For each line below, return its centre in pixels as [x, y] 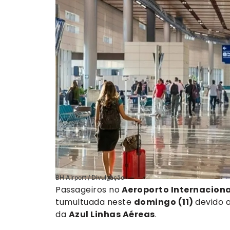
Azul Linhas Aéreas [112, 214]
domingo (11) [164, 202]
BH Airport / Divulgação [90, 177]
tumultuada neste [95, 202]
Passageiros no [88, 189]
